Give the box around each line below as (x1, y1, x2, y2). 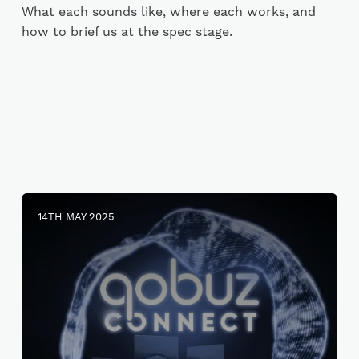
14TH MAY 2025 (37, 211, 115, 224)
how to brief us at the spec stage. (21, 24, 232, 40)
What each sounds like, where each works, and (21, 4, 316, 20)
